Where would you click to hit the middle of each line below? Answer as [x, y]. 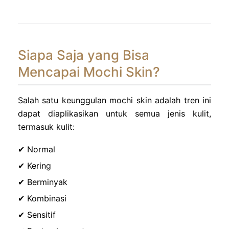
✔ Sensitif [37, 214]
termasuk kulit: [46, 127]
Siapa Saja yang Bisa [84, 55]
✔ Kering [35, 165]
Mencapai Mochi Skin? [89, 72]
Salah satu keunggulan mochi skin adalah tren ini [114, 100]
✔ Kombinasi [42, 198]
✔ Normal [37, 149]
